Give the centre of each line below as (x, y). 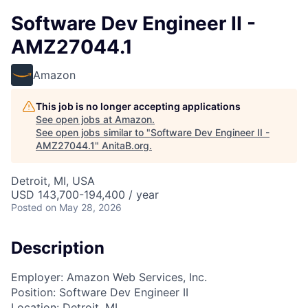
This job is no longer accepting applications (138, 106)
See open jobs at (75, 119)
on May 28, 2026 (84, 207)
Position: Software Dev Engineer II (100, 292)
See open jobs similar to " (93, 132)
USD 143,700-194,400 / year (85, 195)
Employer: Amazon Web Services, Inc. (109, 277)
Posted (27, 207)
